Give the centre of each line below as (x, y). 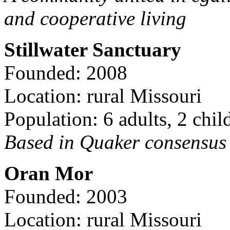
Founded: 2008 (66, 72)
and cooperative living (95, 18)
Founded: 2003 (66, 196)
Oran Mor (49, 173)
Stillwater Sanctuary (93, 49)
